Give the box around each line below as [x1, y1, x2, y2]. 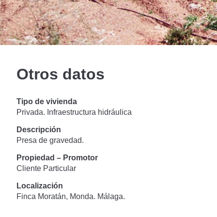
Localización [16, 181, 63, 190]
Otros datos [16, 65, 105, 83]
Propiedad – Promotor [16, 153, 98, 162]
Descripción [16, 125, 61, 134]
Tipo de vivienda [16, 97, 77, 106]
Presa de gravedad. [16, 136, 84, 144]
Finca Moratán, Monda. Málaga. [16, 192, 125, 201]
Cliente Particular [16, 164, 76, 172]
